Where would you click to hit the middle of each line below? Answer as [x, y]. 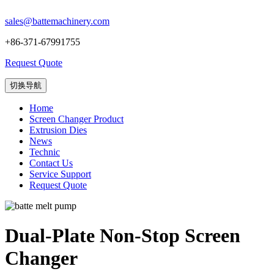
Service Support [60, 174]
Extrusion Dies [58, 130]
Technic [45, 152]
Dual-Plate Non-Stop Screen [123, 236]
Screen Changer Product [76, 119]
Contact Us [51, 163]
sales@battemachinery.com [57, 21]
